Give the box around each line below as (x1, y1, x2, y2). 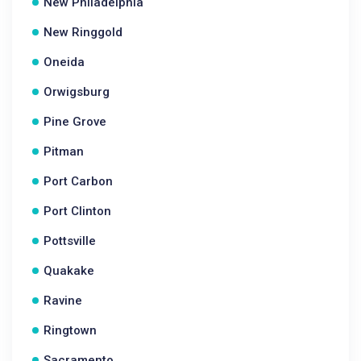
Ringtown (44, 323, 97, 338)
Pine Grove (44, 114, 106, 129)
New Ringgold (44, 25, 122, 39)
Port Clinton (44, 204, 111, 218)
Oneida (44, 55, 85, 69)
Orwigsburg (44, 85, 110, 99)
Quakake (44, 263, 94, 278)
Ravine (44, 293, 82, 308)
